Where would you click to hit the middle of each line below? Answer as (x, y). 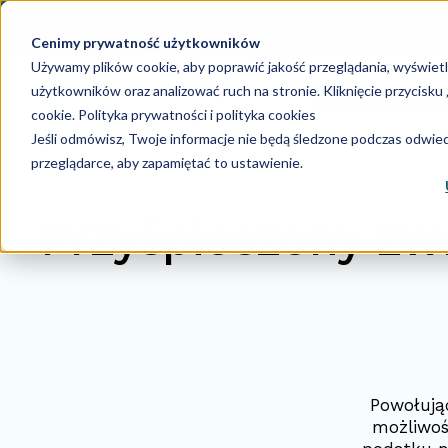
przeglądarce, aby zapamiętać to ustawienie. (166, 162)
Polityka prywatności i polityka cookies (195, 114)
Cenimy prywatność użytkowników (145, 42)
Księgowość (367, 102)
